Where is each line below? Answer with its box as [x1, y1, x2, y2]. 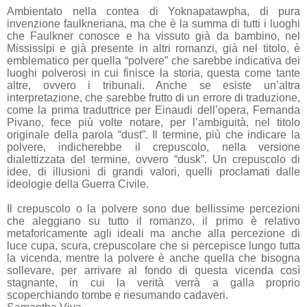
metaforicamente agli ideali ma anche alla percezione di [7, 227, 300, 239]
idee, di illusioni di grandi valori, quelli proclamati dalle [7, 165, 300, 177]
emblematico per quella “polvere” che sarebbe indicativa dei [7, 54, 300, 66]
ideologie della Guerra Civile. [7, 177, 149, 190]
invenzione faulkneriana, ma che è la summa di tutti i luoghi [7, 17, 300, 29]
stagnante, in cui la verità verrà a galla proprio [7, 276, 300, 288]
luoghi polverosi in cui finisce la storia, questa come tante [7, 66, 300, 79]
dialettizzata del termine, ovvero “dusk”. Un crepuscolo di [7, 153, 300, 165]
